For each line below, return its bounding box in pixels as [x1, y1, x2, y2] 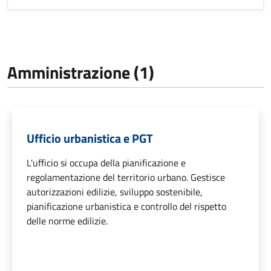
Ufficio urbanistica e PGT [27, 129, 153, 148]
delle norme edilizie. [27, 214, 108, 229]
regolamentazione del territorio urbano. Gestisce [27, 170, 225, 185]
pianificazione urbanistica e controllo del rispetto [27, 199, 226, 214]
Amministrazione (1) [7, 59, 154, 86]
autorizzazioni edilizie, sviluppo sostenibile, [27, 184, 203, 200]
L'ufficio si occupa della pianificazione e [27, 155, 186, 171]
